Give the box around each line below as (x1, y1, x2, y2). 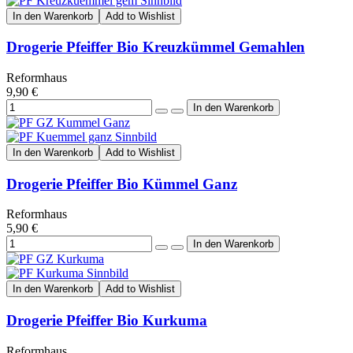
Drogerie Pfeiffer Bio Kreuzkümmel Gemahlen (6, 39, 305, 56)
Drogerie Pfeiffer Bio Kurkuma (6, 312, 207, 329)
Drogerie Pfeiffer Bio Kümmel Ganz (6, 175, 237, 192)
